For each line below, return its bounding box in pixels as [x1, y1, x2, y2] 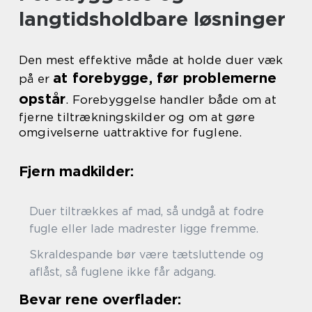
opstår [19, 91, 66, 107]
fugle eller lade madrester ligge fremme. [29, 222, 258, 235]
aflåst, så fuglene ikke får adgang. [29, 265, 216, 279]
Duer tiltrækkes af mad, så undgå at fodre [29, 205, 264, 218]
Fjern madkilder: [19, 163, 134, 180]
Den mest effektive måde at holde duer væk [19, 53, 283, 67]
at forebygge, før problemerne [53, 70, 277, 86]
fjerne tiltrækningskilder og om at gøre [19, 110, 255, 124]
